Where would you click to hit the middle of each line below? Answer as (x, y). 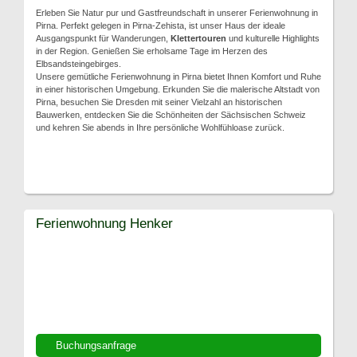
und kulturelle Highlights (273, 38)
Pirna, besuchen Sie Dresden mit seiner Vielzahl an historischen (159, 102)
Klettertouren (198, 38)
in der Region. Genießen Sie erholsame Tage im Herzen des (152, 51)
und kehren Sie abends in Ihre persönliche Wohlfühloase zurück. (160, 127)
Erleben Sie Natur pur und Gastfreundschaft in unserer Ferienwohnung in (177, 13)
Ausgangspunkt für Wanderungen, (103, 38)
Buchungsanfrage (96, 345)
